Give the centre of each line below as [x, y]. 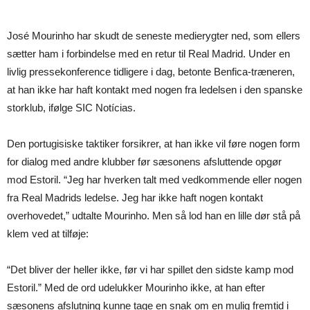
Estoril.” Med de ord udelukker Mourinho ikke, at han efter [136, 288]
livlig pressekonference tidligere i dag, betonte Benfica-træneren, [151, 72]
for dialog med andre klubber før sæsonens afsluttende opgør [144, 162]
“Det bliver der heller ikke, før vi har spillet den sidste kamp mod [150, 270]
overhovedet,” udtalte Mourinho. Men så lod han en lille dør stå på [154, 216]
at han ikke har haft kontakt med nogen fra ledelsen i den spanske [155, 90]
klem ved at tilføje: [48, 234]
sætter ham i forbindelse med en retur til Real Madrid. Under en [148, 54]
